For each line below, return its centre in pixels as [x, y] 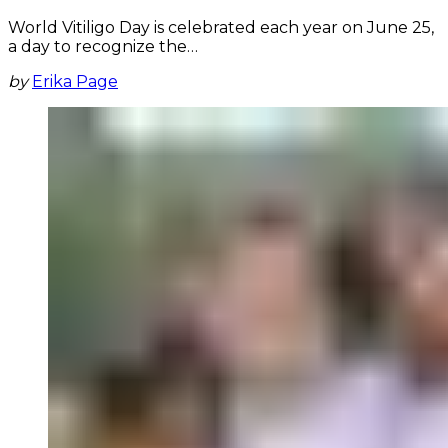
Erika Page [75, 81]
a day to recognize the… [103, 46]
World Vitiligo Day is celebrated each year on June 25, [221, 27]
